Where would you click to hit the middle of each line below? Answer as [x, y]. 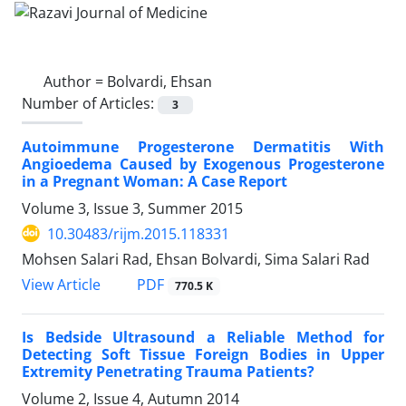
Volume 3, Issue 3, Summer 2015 [132, 208]
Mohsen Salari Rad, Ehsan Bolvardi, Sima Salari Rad [196, 259]
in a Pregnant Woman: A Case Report [155, 181]
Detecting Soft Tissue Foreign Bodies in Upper [203, 355]
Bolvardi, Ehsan [159, 81]
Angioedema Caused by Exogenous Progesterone [203, 164]
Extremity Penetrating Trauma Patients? [168, 372]
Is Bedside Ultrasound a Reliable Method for [203, 338]
